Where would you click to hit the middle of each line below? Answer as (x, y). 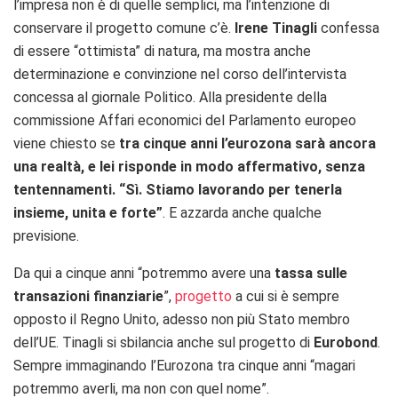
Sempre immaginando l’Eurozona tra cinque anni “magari (184, 366)
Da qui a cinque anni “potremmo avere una (144, 274)
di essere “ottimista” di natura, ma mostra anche (162, 52)
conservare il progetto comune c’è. (124, 28)
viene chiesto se (66, 144)
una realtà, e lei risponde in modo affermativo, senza (189, 167)
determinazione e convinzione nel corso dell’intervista (180, 75)
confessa (348, 28)
